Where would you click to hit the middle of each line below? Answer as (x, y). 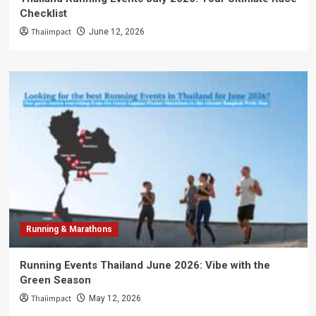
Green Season (55, 280)
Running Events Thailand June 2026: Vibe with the (145, 266)
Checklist (43, 14)
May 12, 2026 (115, 299)
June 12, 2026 (116, 32)
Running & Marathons (69, 230)
